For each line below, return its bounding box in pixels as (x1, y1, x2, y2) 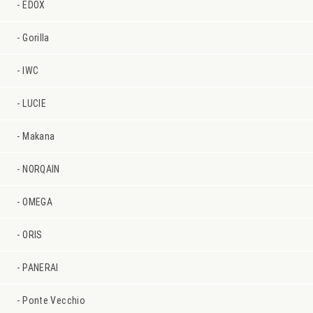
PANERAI (22, 261, 59, 275)
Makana (22, 130, 55, 143)
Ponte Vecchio (22, 294, 85, 307)
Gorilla (22, 31, 50, 45)
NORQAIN (22, 163, 60, 176)
